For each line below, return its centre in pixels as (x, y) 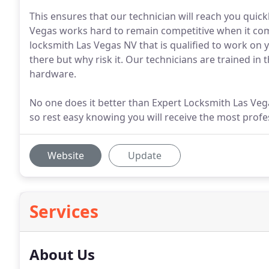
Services (64, 211)
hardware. (53, 74)
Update (145, 156)
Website (65, 156)
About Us (62, 254)
